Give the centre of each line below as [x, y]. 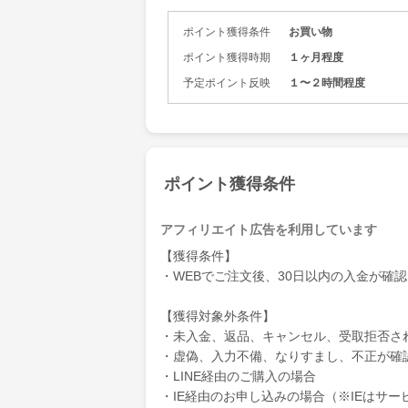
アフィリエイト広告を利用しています [269, 229]
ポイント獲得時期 [227, 57]
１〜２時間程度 [327, 83]
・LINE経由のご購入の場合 [238, 376]
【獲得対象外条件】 [218, 316]
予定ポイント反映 [227, 83]
